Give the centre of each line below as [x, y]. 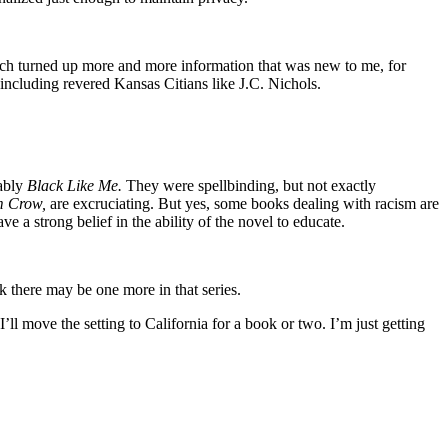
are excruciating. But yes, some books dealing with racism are [242, 203]
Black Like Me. [74, 185]
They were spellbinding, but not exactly [249, 185]
